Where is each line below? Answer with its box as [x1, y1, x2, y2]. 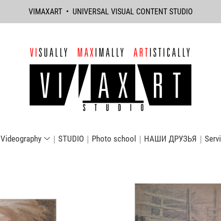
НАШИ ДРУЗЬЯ [144, 133, 197, 144]
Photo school [91, 133, 136, 144]
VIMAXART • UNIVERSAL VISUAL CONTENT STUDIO [28, 7, 193, 16]
